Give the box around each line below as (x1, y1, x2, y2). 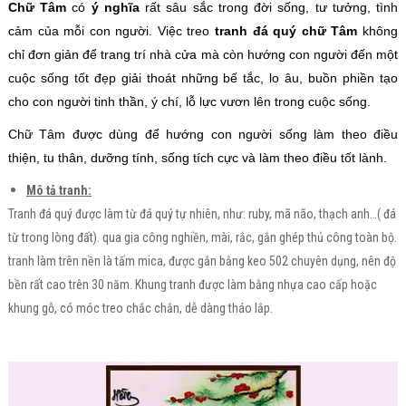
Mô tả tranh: (25, 182, 92, 198)
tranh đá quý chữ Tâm (215, 23, 358, 38)
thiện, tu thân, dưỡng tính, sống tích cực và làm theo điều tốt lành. (7, 150, 387, 165)
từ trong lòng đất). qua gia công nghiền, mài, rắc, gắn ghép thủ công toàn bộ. (7, 229, 397, 245)
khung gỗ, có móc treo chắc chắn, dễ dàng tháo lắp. (7, 300, 273, 315)
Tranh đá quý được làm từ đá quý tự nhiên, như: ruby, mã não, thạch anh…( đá (7, 206, 396, 221)
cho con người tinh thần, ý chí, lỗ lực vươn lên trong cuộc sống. (7, 93, 371, 109)
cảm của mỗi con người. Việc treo (7, 23, 216, 38)
